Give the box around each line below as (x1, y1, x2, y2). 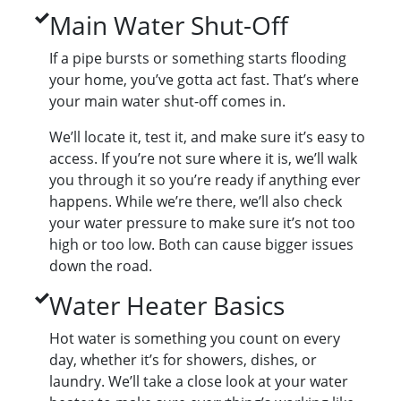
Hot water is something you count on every (49, 328, 340, 349)
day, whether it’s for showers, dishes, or (49, 350, 317, 371)
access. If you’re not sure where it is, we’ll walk (49, 149, 357, 169)
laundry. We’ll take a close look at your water (49, 371, 348, 392)
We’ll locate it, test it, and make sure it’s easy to (49, 127, 365, 148)
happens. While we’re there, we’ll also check (49, 192, 342, 212)
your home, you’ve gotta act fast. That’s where (49, 70, 359, 90)
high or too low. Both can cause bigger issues (49, 235, 354, 255)
